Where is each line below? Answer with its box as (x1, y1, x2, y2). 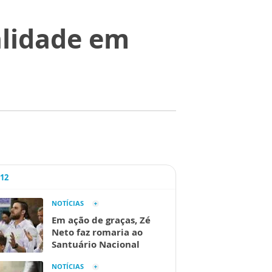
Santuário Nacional (52, 238, 140, 250)
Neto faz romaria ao (52, 226, 143, 238)
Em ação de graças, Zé (52, 214, 151, 226)
